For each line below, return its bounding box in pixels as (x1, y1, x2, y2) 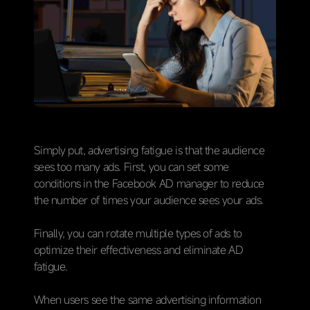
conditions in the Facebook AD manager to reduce (33, 175, 264, 191)
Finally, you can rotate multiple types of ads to (33, 225, 242, 241)
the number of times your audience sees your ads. (33, 192, 264, 208)
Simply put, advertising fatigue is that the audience (33, 142, 265, 158)
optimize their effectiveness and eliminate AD (33, 241, 244, 257)
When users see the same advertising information (33, 291, 262, 307)
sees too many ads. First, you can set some (33, 158, 229, 174)
